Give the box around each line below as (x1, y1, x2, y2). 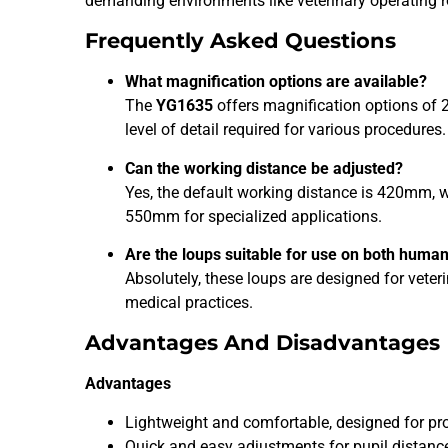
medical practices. (125, 292, 254, 312)
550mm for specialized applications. (125, 206, 383, 226)
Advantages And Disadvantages (85, 330, 441, 356)
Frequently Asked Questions (85, 28, 397, 54)
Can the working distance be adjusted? (125, 158, 404, 178)
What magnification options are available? (125, 72, 428, 92)
